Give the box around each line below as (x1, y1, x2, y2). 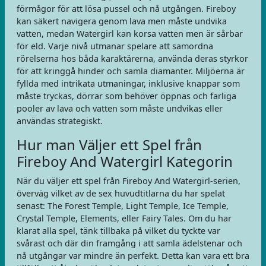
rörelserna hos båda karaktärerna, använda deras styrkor (17, 53, 248, 64)
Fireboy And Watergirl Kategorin (17, 151, 233, 171)
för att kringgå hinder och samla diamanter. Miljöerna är (17, 65, 245, 77)
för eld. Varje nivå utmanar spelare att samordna (17, 40, 213, 52)
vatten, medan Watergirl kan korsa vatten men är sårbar (17, 28, 243, 39)
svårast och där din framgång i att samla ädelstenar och (17, 237, 242, 249)
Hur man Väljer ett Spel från (17, 135, 202, 154)
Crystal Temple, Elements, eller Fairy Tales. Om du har (17, 213, 232, 224)
